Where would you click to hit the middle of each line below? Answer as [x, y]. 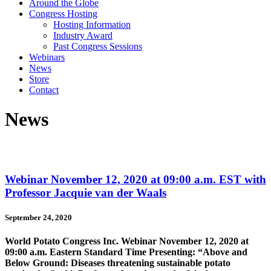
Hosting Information [92, 24]
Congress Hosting [63, 14]
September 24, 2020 [38, 217]
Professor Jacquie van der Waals [86, 192]
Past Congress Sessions [98, 46]
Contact [44, 90]
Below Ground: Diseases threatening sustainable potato [118, 263]
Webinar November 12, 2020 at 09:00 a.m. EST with [135, 179]
